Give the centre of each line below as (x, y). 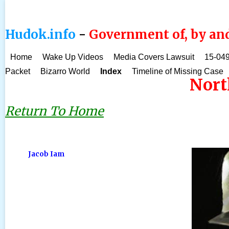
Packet (18, 71)
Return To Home (54, 111)
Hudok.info (40, 35)
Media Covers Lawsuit (154, 57)
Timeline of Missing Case (178, 71)
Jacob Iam (46, 154)
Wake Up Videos (73, 57)
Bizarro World (65, 71)
